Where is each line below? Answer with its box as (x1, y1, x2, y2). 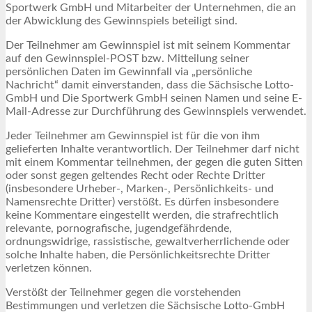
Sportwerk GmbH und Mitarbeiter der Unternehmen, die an (6, 1, 296, 13)
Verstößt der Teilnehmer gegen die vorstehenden (6, 286, 241, 298)
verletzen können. (6, 262, 92, 274)
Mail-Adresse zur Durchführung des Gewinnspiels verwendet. (6, 105, 306, 117)
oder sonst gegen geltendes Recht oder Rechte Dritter (6, 169, 265, 181)
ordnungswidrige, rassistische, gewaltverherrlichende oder (6, 235, 290, 247)
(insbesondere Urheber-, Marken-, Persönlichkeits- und (6, 182, 274, 194)
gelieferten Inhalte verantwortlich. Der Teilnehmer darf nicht (6, 143, 299, 155)
